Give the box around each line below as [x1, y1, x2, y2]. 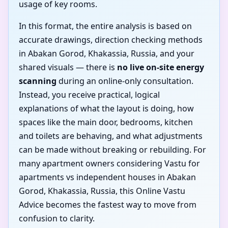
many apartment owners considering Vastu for [19, 157, 200, 169]
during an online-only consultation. [56, 75, 193, 87]
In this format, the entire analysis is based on [19, 20, 192, 32]
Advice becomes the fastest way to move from [19, 198, 196, 210]
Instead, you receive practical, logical [19, 89, 160, 100]
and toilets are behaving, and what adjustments [19, 130, 203, 141]
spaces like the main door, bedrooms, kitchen [19, 116, 193, 128]
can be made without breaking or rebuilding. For [19, 144, 206, 155]
